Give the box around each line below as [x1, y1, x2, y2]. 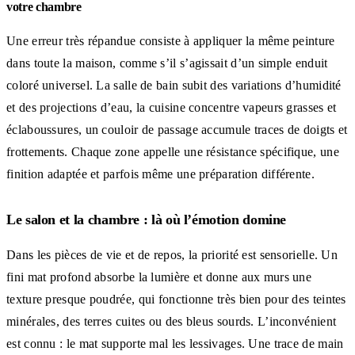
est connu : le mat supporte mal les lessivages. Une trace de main [6, 336, 344, 350]
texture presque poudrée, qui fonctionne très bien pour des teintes [6, 292, 346, 306]
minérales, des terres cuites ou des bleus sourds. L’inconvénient [6, 314, 337, 328]
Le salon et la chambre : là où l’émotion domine [6, 211, 287, 227]
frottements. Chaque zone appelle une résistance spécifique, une [6, 144, 339, 158]
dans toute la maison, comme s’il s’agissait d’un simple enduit [6, 55, 328, 70]
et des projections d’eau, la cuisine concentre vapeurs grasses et [6, 100, 337, 114]
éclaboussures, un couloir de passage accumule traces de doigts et [6, 122, 348, 136]
